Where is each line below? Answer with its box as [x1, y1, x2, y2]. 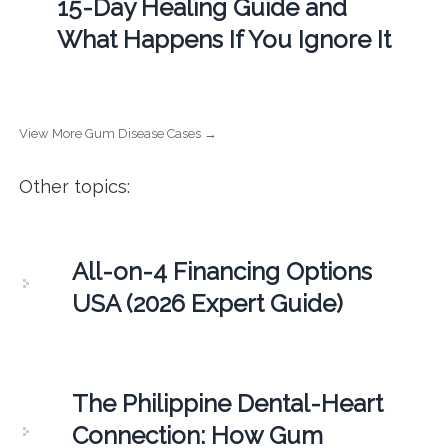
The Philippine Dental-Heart [71, 388, 383, 418]
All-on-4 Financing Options [71, 256, 372, 286]
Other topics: [18, 175, 130, 197]
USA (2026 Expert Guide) [71, 288, 343, 318]
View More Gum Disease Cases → [18, 125, 217, 141]
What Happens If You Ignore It [56, 24, 391, 54]
